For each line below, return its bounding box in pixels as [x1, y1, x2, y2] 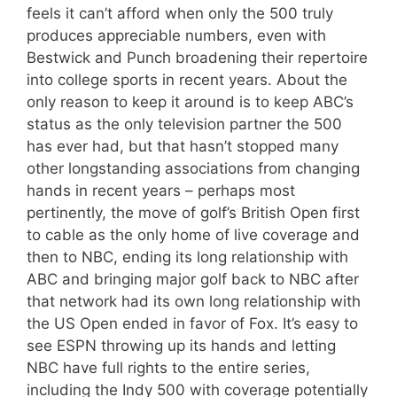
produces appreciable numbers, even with [27, 27, 326, 45]
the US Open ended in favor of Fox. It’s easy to [27, 315, 358, 333]
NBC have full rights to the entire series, [27, 359, 310, 378]
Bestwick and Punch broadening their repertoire [27, 49, 368, 67]
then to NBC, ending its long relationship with [27, 248, 348, 267]
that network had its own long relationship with [27, 292, 361, 311]
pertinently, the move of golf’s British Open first [27, 204, 360, 222]
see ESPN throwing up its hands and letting [27, 337, 336, 355]
